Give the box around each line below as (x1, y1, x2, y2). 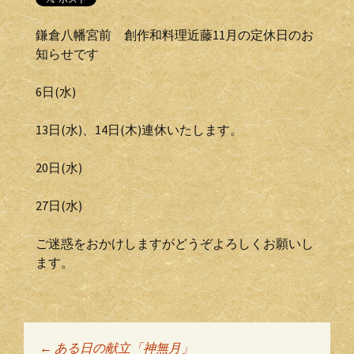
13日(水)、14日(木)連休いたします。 (36, 122, 243, 137)
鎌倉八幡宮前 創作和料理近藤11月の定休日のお (36, 27, 314, 43)
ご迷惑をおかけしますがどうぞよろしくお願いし (36, 235, 314, 251)
